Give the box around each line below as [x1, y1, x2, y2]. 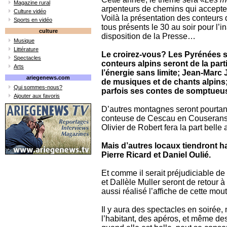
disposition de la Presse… [101, 32, 196, 41]
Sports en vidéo [14, 17, 52, 23]
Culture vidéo [14, 8, 46, 14]
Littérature [14, 46, 39, 52]
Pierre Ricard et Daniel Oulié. [101, 150, 211, 159]
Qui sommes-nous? [14, 84, 62, 90]
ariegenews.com [26, 74, 70, 81]
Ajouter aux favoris [14, 93, 60, 99]
